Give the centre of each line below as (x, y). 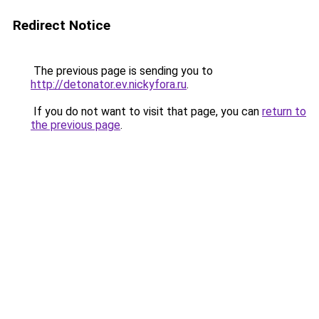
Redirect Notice (62, 25)
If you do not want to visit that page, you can (146, 111)
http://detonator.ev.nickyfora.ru (109, 84)
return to (284, 111)
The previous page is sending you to (122, 71)
